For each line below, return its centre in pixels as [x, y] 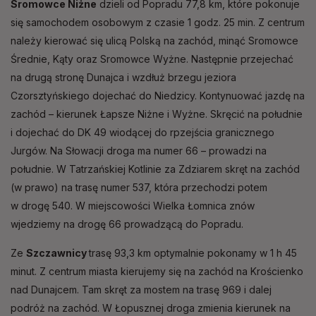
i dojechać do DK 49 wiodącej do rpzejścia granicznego [142, 133]
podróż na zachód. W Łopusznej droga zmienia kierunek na [151, 308]
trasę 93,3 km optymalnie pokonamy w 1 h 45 [193, 253]
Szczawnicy [57, 253]
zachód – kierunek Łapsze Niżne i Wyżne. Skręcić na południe [157, 114]
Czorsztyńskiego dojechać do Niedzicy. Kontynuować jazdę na [158, 96]
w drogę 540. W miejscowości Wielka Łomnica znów [133, 206]
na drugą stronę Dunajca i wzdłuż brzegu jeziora [123, 78]
